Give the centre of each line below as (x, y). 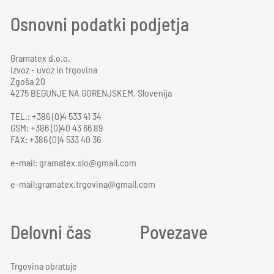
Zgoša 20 (28, 81)
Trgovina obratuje (44, 266)
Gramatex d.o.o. (40, 58)
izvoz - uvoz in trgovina (54, 69)
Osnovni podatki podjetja (100, 24)
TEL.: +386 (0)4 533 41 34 (56, 116)
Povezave (174, 232)
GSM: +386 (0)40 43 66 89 (57, 128)
